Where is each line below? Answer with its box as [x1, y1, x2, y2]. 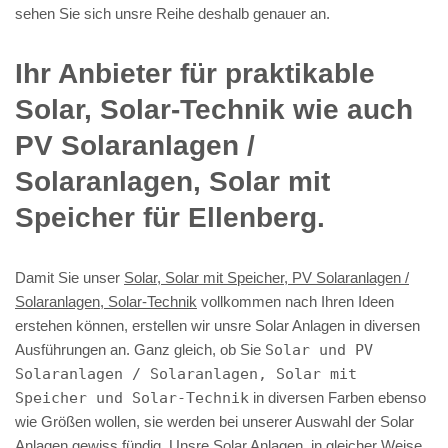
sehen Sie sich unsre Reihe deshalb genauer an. [15, 4, 330, 22]
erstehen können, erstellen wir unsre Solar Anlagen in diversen [15, 316, 420, 334]
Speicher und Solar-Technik [15, 388, 249, 407]
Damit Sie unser [15, 268, 124, 286]
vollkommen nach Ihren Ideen [197, 292, 394, 310]
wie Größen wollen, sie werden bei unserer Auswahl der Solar [15, 412, 414, 430]
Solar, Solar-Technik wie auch [15, 93, 413, 125]
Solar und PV [265, 340, 373, 359]
